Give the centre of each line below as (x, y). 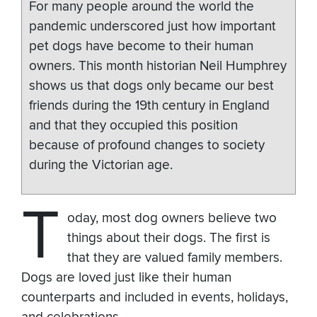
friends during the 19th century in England (149, 105)
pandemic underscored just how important (152, 26)
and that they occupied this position (133, 125)
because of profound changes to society (147, 145)
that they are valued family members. (174, 258)
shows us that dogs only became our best (151, 86)
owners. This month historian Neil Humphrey (158, 66)
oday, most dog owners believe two (172, 218)
